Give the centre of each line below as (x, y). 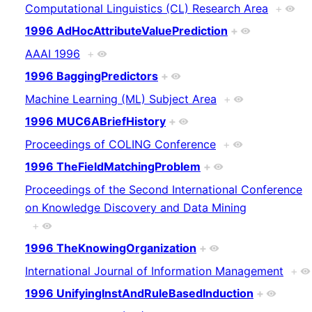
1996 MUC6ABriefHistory (95, 122)
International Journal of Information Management (154, 271)
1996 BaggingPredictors (92, 76)
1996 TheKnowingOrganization (111, 248)
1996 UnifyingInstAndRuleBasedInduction (139, 294)
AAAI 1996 (53, 53)
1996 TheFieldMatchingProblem (113, 167)
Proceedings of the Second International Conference (164, 189)
